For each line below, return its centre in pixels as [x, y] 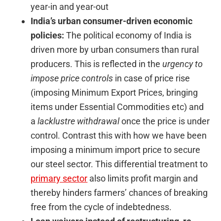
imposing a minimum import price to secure [116, 150]
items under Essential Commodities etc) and [117, 107]
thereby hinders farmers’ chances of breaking [119, 193]
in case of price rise [152, 78]
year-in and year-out [70, 7]
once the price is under [165, 121]
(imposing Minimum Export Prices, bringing [114, 93]
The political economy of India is [128, 36]
